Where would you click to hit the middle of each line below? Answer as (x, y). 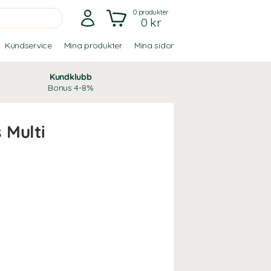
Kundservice (28, 45)
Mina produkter (93, 45)
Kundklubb (70, 77)
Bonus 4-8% (71, 88)
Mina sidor (154, 45)
